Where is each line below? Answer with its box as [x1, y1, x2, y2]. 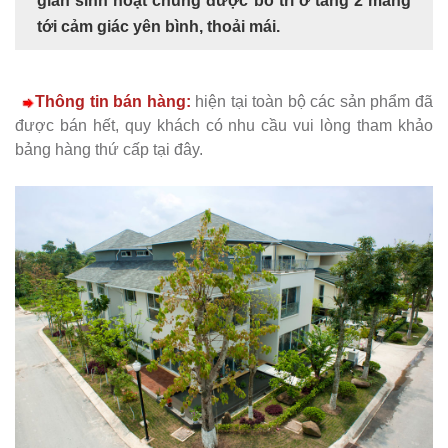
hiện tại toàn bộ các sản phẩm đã [190, 93, 434, 110]
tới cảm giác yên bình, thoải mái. [37, 18, 280, 35]
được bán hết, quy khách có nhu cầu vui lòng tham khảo [15, 117, 433, 134]
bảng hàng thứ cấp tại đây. [15, 141, 203, 158]
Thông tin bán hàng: [35, 93, 191, 110]
